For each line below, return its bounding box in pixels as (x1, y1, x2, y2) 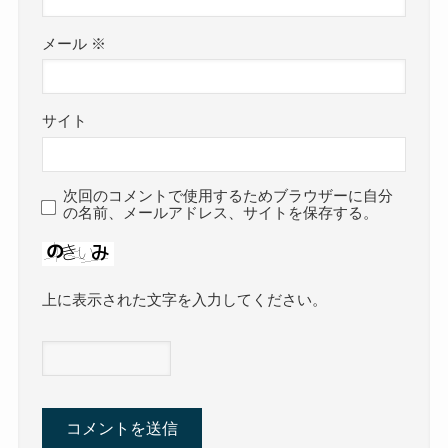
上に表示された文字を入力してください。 (42, 292, 328, 309)
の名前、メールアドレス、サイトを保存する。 (63, 205, 379, 222)
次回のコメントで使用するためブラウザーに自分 (63, 188, 394, 205)
